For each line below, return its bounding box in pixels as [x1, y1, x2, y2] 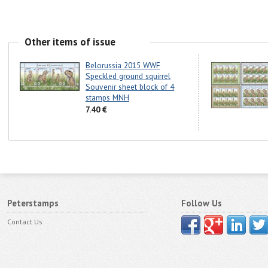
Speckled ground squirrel [86, 71, 170, 82]
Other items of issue [25, 35, 115, 48]
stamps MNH [86, 92, 129, 103]
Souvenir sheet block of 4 [86, 81, 174, 93]
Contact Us [7, 217, 42, 226]
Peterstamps [7, 197, 59, 209]
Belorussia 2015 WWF [86, 60, 160, 71]
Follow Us [181, 197, 222, 209]
